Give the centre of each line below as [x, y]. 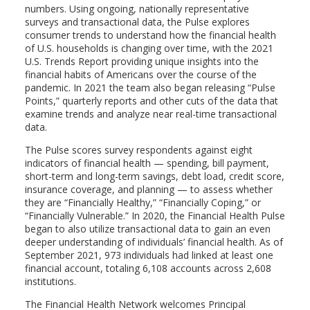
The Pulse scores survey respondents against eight [138, 149]
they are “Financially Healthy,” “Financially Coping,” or [143, 202]
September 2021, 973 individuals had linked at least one [149, 255]
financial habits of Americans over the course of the [140, 74]
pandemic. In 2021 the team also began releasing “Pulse [150, 87]
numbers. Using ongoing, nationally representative [137, 8]
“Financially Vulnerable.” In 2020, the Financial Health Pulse [155, 215]
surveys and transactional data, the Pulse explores [137, 21]
